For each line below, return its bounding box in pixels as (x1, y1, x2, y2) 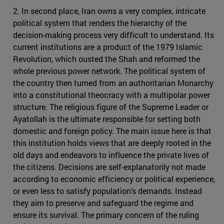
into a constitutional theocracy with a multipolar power (13, 89, 210, 100)
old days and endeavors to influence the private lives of (13, 149, 209, 160)
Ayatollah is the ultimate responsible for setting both (13, 113, 200, 124)
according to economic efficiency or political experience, (13, 173, 215, 184)
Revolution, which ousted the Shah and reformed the (13, 53, 200, 64)
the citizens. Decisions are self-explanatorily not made (13, 161, 205, 172)
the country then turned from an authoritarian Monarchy (13, 77, 213, 88)
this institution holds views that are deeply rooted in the (13, 137, 211, 148)
